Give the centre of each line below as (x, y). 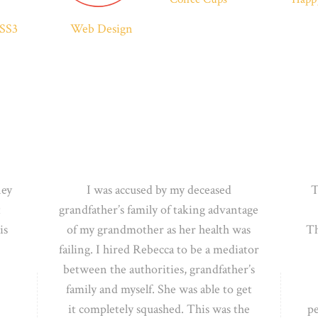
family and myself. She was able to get (159, 289)
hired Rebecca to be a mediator (181, 249)
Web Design (101, 28)
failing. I (81, 249)
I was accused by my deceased (159, 190)
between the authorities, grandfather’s (159, 269)
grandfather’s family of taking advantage (159, 209)
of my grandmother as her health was (159, 229)
